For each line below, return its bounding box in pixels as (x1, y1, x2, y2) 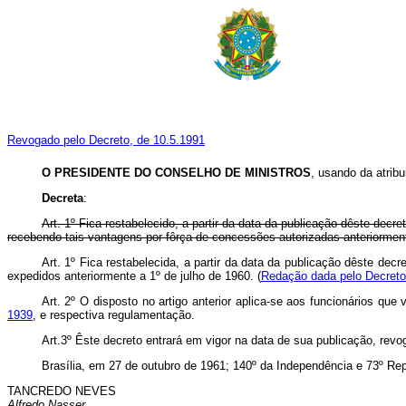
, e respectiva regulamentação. (33, 308, 195, 323)
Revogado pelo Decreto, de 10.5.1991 (7, 133, 205, 148)
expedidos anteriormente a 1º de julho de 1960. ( (7, 269, 261, 284)
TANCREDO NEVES (7, 384, 116, 399)
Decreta (41, 191, 83, 206)
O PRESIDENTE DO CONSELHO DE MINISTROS (41, 166, 311, 180)
